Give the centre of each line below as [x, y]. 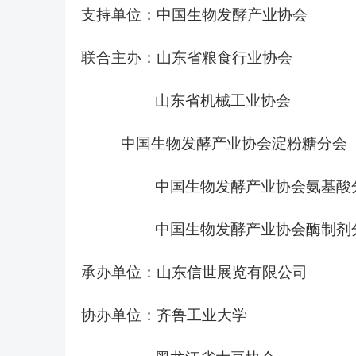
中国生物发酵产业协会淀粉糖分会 [234, 143]
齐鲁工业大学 [202, 315]
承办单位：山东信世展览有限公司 [194, 272]
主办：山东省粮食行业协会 [202, 58]
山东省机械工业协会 [223, 101]
